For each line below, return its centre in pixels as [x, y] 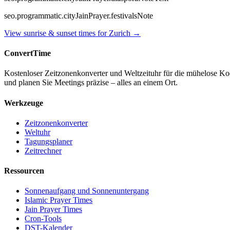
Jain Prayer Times [53, 209]
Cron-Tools [43, 219]
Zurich [120, 33]
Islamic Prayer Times [59, 200]
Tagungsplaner [49, 141]
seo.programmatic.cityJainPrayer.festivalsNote [79, 15]
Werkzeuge [24, 103]
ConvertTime [27, 53]
